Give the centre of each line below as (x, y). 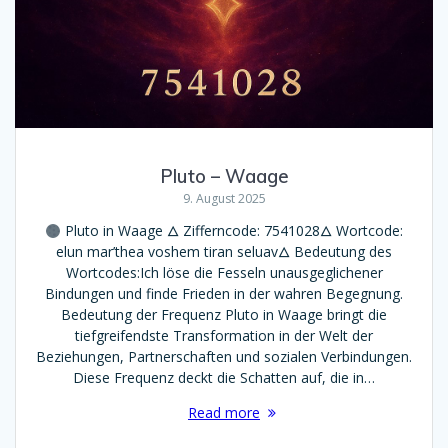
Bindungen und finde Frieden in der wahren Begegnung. (224, 294)
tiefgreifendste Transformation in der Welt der (224, 336)
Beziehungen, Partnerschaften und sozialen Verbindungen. (224, 357)
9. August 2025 (224, 199)
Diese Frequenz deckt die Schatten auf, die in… (224, 378)
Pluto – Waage (224, 177)
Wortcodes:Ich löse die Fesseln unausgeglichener (224, 273)
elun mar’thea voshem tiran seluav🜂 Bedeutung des (224, 252)
